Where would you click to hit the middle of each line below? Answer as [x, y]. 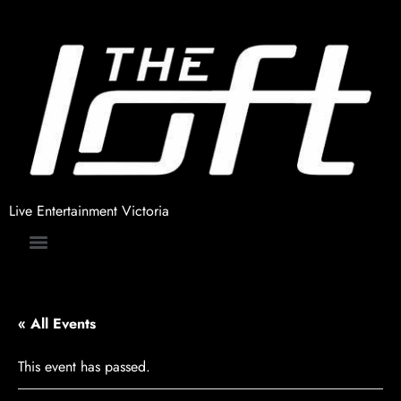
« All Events [57, 324]
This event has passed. [84, 367]
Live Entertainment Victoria [89, 211]
